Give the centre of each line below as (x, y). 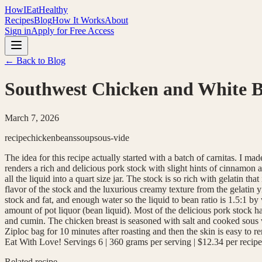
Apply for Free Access (73, 31)
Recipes (19, 20)
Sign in (18, 31)
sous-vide (112, 137)
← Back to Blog (35, 61)
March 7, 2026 (32, 118)
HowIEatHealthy (36, 10)
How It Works (78, 20)
